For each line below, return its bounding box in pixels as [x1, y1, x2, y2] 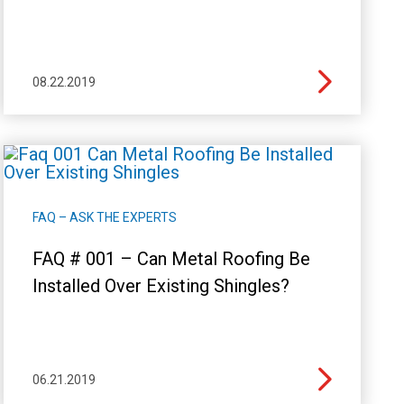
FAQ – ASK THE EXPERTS [32, 209, 177, 225]
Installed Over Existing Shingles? [32, 274, 289, 297]
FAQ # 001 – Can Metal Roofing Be [32, 247, 310, 270]
